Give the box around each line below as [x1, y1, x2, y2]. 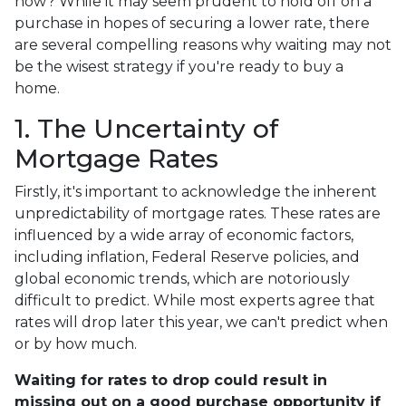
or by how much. [14, 335, 137, 353]
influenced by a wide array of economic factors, [14, 227, 353, 245]
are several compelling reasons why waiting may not [14, 36, 391, 54]
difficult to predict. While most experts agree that [14, 292, 375, 310]
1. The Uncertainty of [14, 113, 278, 145]
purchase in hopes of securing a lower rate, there [14, 14, 370, 33]
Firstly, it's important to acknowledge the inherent [14, 183, 377, 201]
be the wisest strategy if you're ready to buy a [14, 58, 343, 76]
